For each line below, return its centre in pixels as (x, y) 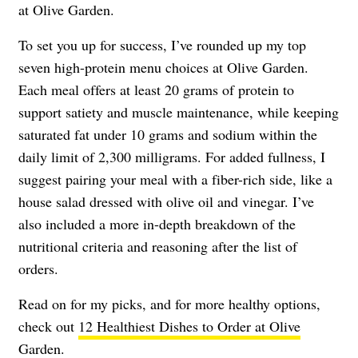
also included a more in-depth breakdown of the (157, 224)
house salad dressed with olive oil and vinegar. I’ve (166, 201)
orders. (38, 268)
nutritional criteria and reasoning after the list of (158, 246)
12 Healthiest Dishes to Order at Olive (189, 326)
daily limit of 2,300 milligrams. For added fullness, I (172, 157)
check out (48, 326)
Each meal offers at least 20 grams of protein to (156, 89)
